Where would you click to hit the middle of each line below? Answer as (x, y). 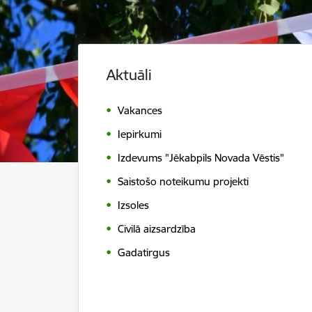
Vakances (140, 111)
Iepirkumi (140, 134)
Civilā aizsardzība (157, 229)
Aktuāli (129, 75)
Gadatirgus (144, 253)
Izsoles (133, 205)
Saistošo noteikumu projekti (183, 182)
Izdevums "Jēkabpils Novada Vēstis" (201, 158)
